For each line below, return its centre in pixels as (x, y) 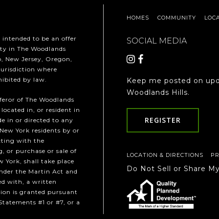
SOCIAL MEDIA (156, 41)
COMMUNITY (176, 18)
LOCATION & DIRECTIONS (165, 155)
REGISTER (163, 120)
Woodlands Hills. (158, 93)
